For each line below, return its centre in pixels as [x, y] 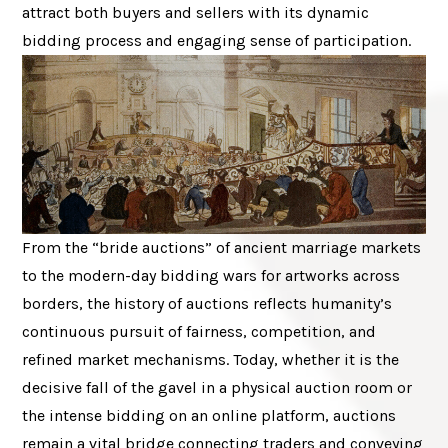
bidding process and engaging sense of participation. [217, 40]
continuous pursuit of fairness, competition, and [199, 331]
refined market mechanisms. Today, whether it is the [211, 359]
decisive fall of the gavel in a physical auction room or [217, 387]
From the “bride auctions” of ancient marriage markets [222, 247]
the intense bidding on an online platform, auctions [209, 415]
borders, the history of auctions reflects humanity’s [207, 303]
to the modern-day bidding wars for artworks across [211, 275]
